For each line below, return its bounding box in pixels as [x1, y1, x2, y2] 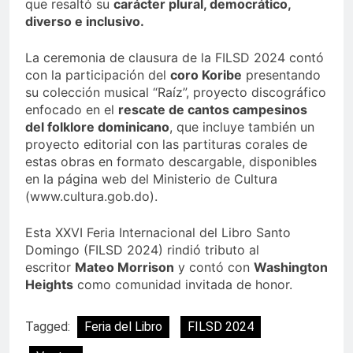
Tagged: [25, 319, 73, 335]
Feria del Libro [84, 319, 162, 335]
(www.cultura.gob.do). [25, 188, 158, 205]
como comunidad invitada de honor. [73, 277, 292, 293]
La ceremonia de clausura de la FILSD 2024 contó [25, 50, 324, 66]
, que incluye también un [169, 119, 314, 136]
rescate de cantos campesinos [118, 102, 307, 118]
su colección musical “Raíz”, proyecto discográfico [25, 84, 326, 101]
